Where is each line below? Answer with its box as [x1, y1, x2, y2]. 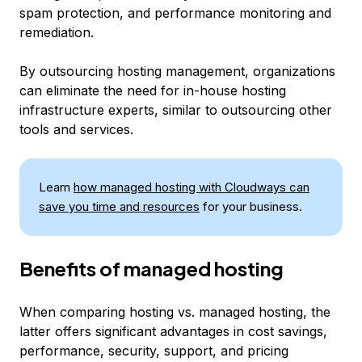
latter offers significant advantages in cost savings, [19, 323, 327, 339]
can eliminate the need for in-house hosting [19, 82, 286, 99]
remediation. [19, 24, 94, 40]
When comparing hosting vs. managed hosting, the [19, 304, 330, 320]
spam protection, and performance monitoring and [19, 5, 331, 21]
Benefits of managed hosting [19, 256, 284, 280]
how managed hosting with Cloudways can [74, 179, 309, 195]
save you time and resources [39, 199, 200, 214]
